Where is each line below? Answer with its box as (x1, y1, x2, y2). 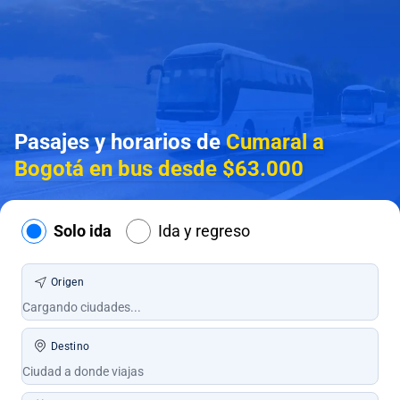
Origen (51, 276, 84, 288)
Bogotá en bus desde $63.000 (14, 156, 304, 181)
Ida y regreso (158, 221, 250, 240)
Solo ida (54, 221, 112, 240)
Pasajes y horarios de (14, 129, 226, 154)
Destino (51, 340, 90, 353)
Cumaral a (226, 129, 324, 154)
